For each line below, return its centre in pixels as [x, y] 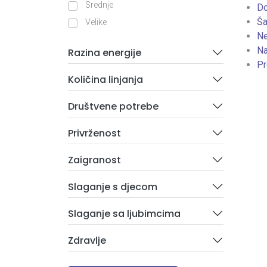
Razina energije [105, 52]
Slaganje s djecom [113, 187]
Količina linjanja [105, 79]
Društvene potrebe [113, 106]
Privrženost [94, 133]
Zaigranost [94, 160]
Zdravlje [87, 240]
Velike [96, 22]
